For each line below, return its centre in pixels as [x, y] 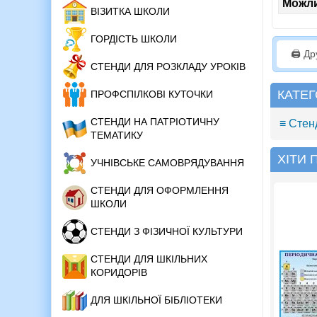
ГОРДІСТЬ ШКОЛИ [134, 39]
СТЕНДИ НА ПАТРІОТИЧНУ [155, 122]
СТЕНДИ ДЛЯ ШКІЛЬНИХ [149, 259]
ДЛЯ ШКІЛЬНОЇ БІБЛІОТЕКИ [156, 300]
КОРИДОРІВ [119, 273]
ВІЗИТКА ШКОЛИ [130, 12]
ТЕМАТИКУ [117, 136]
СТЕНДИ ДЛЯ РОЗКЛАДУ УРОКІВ [168, 67]
